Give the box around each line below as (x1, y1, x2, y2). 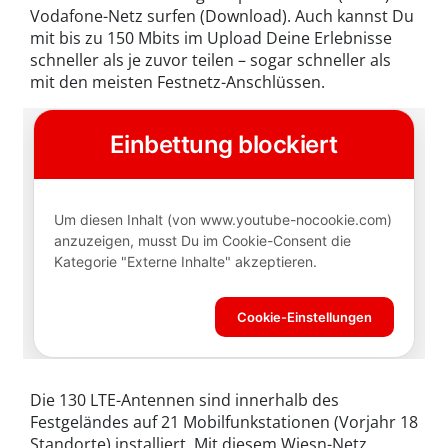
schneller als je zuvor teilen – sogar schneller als (30, 49, 391, 72)
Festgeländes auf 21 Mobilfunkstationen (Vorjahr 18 (30, 411, 418, 434)
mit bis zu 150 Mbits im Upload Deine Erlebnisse (30, 27, 392, 50)
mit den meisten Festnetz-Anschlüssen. (30, 71, 325, 94)
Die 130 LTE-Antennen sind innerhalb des (30, 389, 339, 412)
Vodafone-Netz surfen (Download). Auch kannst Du (30, 5, 414, 28)
